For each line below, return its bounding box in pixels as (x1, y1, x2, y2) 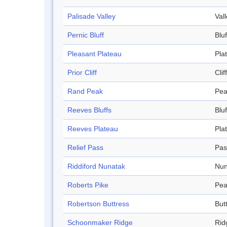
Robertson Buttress (67, 200, 129, 208)
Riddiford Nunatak (67, 162, 125, 171)
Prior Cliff (67, 68, 97, 77)
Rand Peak (67, 87, 103, 96)
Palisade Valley (67, 12, 116, 21)
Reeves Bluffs (67, 106, 111, 115)
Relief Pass (67, 143, 103, 152)
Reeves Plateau (67, 125, 118, 133)
